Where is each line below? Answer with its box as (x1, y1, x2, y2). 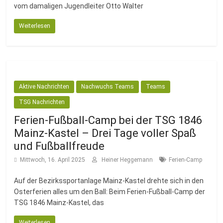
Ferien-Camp (169, 156, 203, 163)
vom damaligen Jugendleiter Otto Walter (14, 2, 144, 10)
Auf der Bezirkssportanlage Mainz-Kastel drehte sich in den (14, 177, 204, 185)
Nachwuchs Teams (81, 83, 134, 90)
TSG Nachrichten (19, 99, 65, 106)
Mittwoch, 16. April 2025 (20, 156, 86, 163)
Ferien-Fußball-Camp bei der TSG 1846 (14, 114, 203, 126)
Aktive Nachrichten (19, 83, 70, 90)
